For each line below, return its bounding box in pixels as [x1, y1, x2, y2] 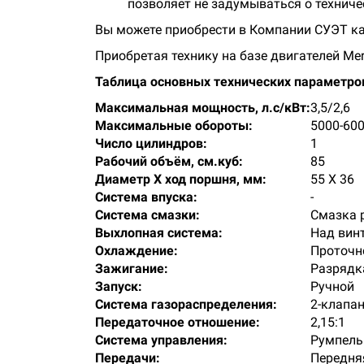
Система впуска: [95, 189, 197, 205]
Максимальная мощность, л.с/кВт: [95, 100, 310, 115]
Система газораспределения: [95, 297, 277, 312]
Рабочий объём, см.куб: [95, 154, 243, 169]
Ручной [310, 279, 354, 294]
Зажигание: [95, 261, 168, 276]
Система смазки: [95, 207, 200, 223]
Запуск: [95, 279, 142, 294]
